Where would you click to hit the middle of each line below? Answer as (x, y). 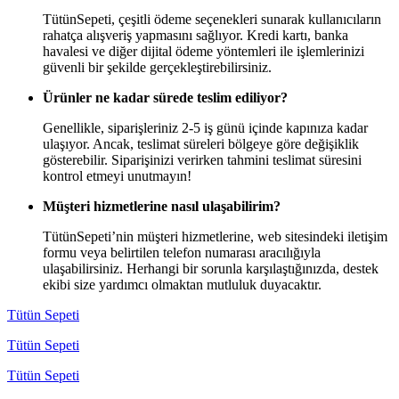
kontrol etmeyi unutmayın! (117, 175)
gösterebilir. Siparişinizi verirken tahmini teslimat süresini (202, 159)
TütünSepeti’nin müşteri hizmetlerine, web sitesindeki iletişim (215, 236)
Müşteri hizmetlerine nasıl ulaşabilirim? (162, 206)
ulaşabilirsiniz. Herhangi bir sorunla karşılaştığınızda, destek (211, 268)
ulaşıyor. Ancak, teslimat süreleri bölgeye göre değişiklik (201, 143)
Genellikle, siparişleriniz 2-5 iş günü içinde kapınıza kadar (205, 127)
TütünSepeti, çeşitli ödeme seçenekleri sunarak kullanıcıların (212, 19)
